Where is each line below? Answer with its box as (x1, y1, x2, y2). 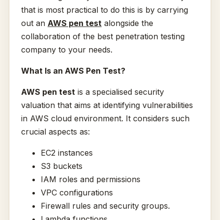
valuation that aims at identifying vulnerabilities (21, 100, 193, 110)
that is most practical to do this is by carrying (21, 5, 188, 15)
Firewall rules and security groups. (40, 201, 170, 211)
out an (21, 18, 48, 28)
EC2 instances (40, 148, 93, 158)
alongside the (101, 18, 153, 28)
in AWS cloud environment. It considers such (21, 113, 190, 124)
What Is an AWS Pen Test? (21, 66, 125, 76)
